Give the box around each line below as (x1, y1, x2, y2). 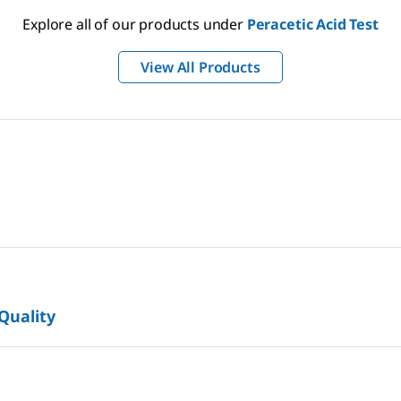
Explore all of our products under (22, 14, 247, 35)
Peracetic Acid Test (246, 14, 379, 35)
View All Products (141, 57, 260, 78)
